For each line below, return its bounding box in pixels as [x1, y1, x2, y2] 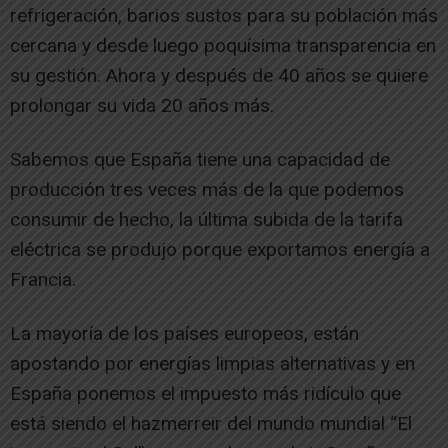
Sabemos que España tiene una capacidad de [10, 148, 390, 171]
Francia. [10, 268, 76, 291]
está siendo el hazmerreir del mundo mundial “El [10, 412, 412, 435]
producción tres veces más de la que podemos [10, 178, 404, 201]
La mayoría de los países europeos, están [10, 322, 359, 345]
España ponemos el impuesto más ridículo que [10, 382, 401, 405]
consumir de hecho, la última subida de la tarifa [10, 208, 403, 231]
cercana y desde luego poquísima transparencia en [10, 34, 436, 57]
